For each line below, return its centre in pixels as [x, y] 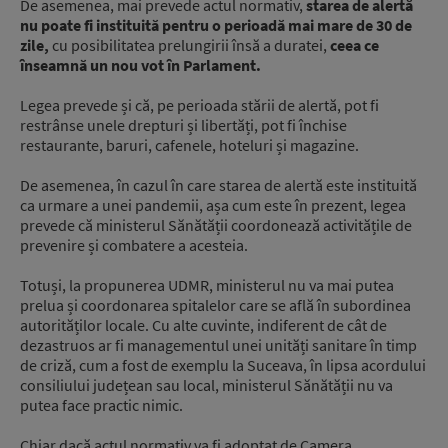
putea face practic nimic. [101, 405]
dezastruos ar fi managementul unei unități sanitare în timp [218, 345]
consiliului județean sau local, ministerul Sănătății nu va [206, 385]
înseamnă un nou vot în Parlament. [140, 65]
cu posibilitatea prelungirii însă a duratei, [189, 45]
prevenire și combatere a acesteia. [134, 245]
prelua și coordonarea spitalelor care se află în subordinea [215, 305]
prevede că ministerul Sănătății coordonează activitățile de [216, 225]
